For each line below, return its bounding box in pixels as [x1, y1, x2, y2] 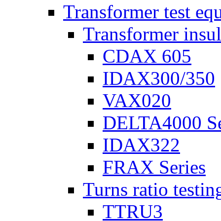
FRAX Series [103, 156, 206, 178]
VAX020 [103, 90, 171, 111]
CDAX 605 [103, 45, 191, 67]
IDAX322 [103, 134, 180, 155]
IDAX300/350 [103, 68, 215, 89]
